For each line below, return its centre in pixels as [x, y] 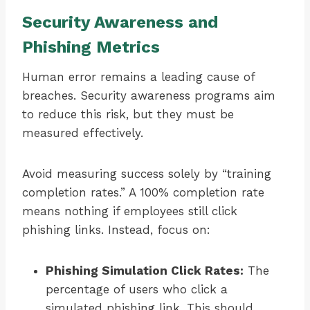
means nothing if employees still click [130, 211]
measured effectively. [83, 133]
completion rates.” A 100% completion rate [143, 193]
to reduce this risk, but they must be [128, 115]
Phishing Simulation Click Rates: [145, 271]
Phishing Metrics [91, 47]
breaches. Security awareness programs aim [149, 96]
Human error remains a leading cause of [138, 77]
